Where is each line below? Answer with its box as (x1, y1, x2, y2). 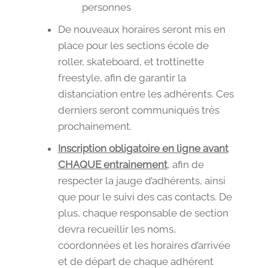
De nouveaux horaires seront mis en (57, 23, 226, 36)
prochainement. (57, 120, 132, 133)
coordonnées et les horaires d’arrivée (57, 239, 230, 252)
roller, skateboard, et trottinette (57, 56, 204, 68)
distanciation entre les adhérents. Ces (57, 88, 234, 100)
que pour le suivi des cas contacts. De (57, 191, 232, 203)
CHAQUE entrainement (57, 159, 167, 171)
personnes (81, 1, 131, 14)
